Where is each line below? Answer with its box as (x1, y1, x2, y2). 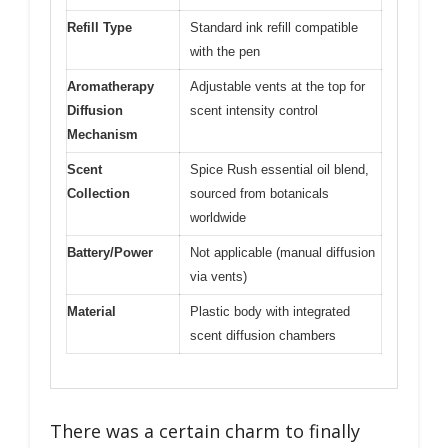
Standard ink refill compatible (190, 19, 358, 35)
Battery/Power (67, 244, 153, 260)
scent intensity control (190, 102, 318, 118)
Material (67, 303, 116, 319)
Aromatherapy (67, 78, 154, 94)
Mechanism (67, 126, 138, 142)
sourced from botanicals (190, 185, 329, 201)
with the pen (190, 43, 260, 59)
